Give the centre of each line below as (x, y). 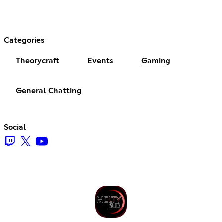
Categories (24, 40)
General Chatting (49, 91)
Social (15, 128)
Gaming (156, 61)
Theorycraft (38, 61)
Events (100, 61)
